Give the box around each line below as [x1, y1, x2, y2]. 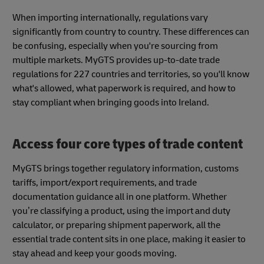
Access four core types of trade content [12, 135, 243, 153]
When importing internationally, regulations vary [12, 11, 208, 24]
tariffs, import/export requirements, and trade [12, 177, 197, 189]
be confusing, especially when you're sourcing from [12, 39, 218, 52]
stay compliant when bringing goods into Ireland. [12, 96, 209, 108]
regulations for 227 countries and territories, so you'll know [12, 68, 249, 80]
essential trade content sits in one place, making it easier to [12, 233, 246, 246]
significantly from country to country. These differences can [12, 25, 249, 38]
